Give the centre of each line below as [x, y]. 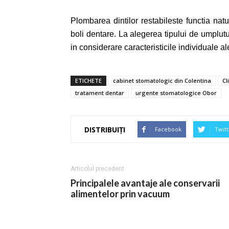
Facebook [168, 129]
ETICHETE [88, 81]
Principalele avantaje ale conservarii [145, 183]
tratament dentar [100, 93]
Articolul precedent [97, 169]
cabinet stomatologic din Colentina [162, 81]
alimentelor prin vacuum [120, 194]
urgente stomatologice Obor [176, 93]
